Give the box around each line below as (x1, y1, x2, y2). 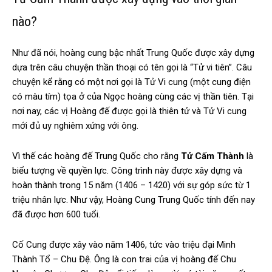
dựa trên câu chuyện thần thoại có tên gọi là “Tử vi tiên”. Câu (12, 62, 252, 73)
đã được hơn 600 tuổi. (12, 209, 100, 220)
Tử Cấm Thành (181, 151, 244, 162)
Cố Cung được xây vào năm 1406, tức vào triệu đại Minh (12, 239, 236, 251)
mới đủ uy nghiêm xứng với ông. (12, 120, 138, 132)
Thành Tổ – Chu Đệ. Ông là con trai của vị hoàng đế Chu (12, 254, 236, 265)
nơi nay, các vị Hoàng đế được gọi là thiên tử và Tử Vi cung (12, 106, 246, 117)
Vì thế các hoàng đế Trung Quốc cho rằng (12, 151, 181, 162)
